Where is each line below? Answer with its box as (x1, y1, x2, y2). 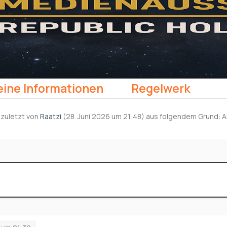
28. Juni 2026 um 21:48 (66, 111, 141, 121)
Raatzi (40, 111, 61, 121)
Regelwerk (129, 80, 191, 96)
